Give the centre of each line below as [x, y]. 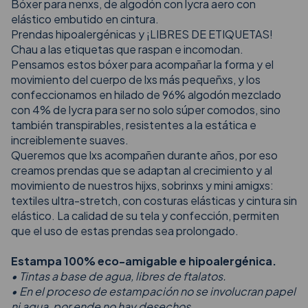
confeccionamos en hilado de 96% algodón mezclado [146, 94]
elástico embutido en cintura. [85, 19]
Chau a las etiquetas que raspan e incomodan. [127, 49]
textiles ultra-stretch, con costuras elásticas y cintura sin [154, 200]
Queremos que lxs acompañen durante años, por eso [144, 155]
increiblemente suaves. [70, 140]
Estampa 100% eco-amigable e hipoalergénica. [144, 261]
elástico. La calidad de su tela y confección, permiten [145, 215]
